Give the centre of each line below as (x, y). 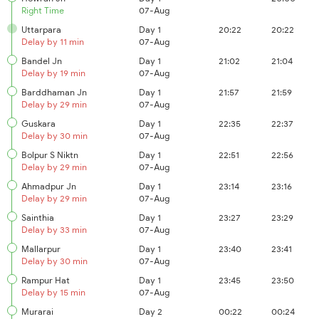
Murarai (37, 312)
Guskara (38, 124)
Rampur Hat (46, 280)
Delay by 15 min (53, 292)
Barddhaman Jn (54, 92)
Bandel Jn (42, 61)
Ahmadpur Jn (49, 186)
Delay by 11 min (53, 42)
